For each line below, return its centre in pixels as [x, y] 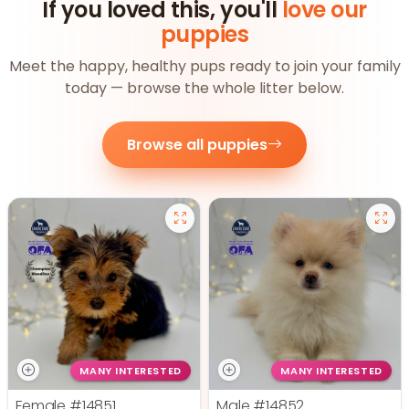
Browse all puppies [197, 144]
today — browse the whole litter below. [204, 89]
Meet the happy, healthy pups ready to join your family [204, 67]
